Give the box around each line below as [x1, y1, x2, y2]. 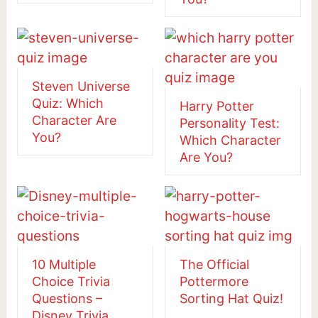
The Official [179, 256, 249, 272]
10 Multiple [31, 256, 96, 272]
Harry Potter [179, 98, 254, 114]
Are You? [179, 149, 233, 165]
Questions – [31, 290, 102, 306]
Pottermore [179, 273, 248, 289]
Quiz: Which [31, 95, 104, 111]
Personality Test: [179, 115, 280, 131]
